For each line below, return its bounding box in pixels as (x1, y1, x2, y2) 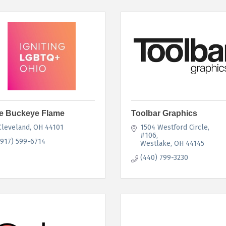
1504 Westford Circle (140, 123, 208, 132)
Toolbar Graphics (131, 108, 197, 118)
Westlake (140, 139, 171, 148)
